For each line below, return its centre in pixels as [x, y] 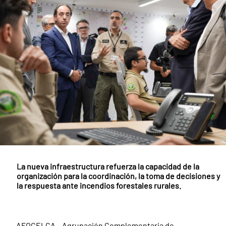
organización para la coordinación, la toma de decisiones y [118, 176]
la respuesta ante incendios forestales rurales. [99, 185]
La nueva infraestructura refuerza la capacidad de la [108, 166]
